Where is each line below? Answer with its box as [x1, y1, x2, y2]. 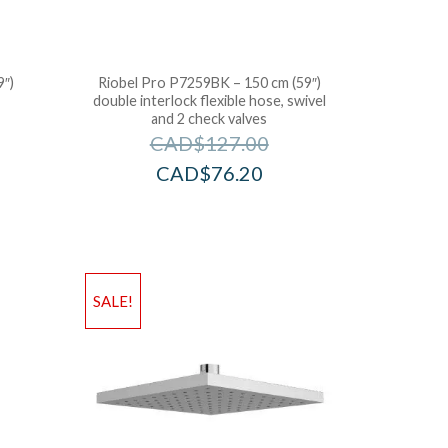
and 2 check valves [151, 110, 268, 128]
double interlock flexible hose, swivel [92, 92, 326, 110]
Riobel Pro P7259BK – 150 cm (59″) [97, 74, 321, 92]
